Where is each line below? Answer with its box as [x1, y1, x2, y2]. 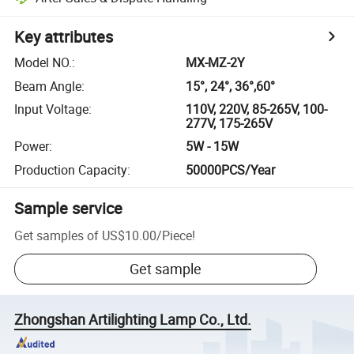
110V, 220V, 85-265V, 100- [186, 100, 328, 118]
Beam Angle [14, 77, 82, 95]
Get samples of [14, 226, 100, 244]
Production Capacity [14, 160, 128, 179]
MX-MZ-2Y [186, 54, 246, 72]
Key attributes [14, 26, 114, 48]
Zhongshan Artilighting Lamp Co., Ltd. [14, 310, 252, 330]
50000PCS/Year [186, 160, 276, 179]
